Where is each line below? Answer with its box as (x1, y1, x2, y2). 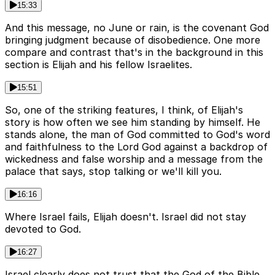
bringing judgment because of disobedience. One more (5, 34, 260, 47)
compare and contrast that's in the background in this (5, 46, 263, 59)
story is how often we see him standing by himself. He (5, 116, 260, 129)
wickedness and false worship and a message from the (5, 153, 263, 166)
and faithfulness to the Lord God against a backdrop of (5, 141, 268, 153)
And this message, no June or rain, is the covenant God (5, 21, 269, 34)
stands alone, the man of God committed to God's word (5, 128, 270, 141)
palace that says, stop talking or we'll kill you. (5, 165, 222, 178)
